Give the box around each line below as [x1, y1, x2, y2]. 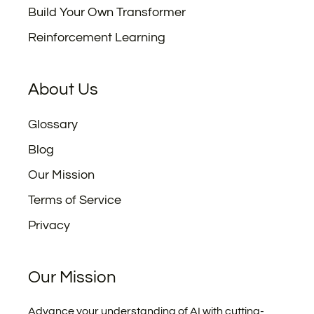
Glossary [28, 118, 78, 131]
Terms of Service [28, 193, 121, 207]
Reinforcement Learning [28, 31, 165, 44]
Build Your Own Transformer [28, 6, 186, 19]
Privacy [28, 219, 70, 232]
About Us [28, 81, 98, 98]
